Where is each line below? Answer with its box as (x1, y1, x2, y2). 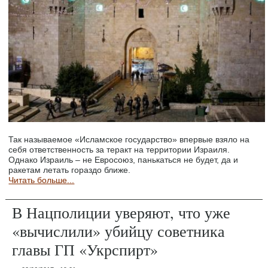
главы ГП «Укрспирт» (12, 239, 159, 260)
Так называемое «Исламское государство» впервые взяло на (8, 135, 250, 145)
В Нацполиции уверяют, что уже (12, 202, 231, 223)
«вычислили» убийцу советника (12, 221, 226, 242)
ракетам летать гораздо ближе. (8, 165, 131, 175)
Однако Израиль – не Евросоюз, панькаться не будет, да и (8, 155, 239, 165)
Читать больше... (8, 175, 75, 185)
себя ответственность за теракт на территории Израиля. (8, 145, 230, 155)
